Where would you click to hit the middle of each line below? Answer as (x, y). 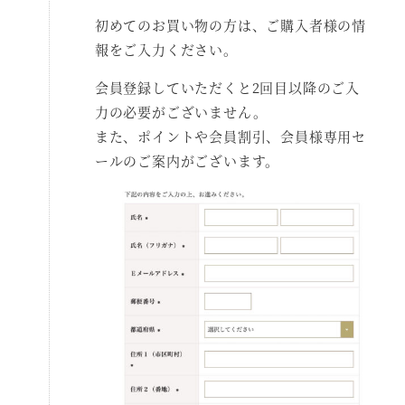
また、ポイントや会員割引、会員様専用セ (231, 137)
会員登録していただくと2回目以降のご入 (227, 88)
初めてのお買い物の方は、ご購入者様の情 (231, 25)
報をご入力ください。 (166, 50)
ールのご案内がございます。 (187, 161)
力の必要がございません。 (181, 112)
